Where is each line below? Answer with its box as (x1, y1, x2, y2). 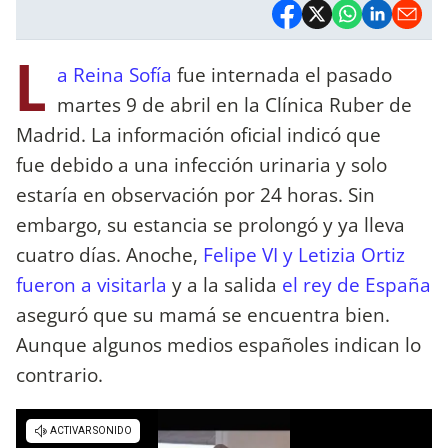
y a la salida (167, 270, 282, 298)
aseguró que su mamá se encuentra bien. (16, 300, 390, 328)
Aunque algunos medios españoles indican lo (16, 330, 421, 358)
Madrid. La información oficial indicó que (16, 120, 381, 148)
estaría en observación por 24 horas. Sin (16, 180, 375, 208)
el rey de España (282, 270, 431, 298)
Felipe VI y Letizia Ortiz (203, 240, 405, 268)
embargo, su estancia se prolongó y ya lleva (16, 210, 405, 238)
